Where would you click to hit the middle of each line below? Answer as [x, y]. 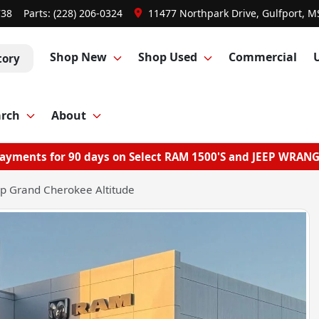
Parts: [38, 13]
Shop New [78, 57]
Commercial [263, 57]
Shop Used [167, 57]
